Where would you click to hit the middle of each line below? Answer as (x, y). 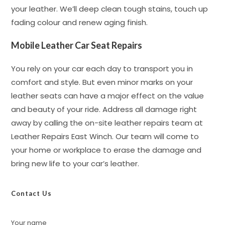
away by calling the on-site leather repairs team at (107, 123)
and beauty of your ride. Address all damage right (104, 109)
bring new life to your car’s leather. (75, 163)
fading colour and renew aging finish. (80, 22)
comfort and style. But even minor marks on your (102, 82)
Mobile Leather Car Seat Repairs (77, 45)
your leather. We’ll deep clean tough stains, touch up (110, 9)
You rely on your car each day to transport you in (102, 69)
